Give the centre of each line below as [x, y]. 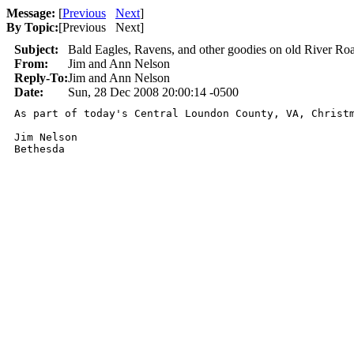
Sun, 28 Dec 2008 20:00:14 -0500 [153, 92]
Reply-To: [41, 78]
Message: [31, 13]
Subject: [36, 49]
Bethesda [40, 149]
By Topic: [32, 27]
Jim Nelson [46, 137]
